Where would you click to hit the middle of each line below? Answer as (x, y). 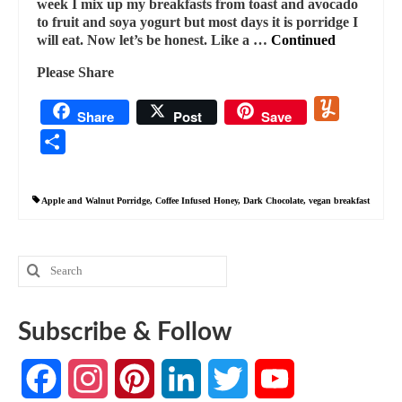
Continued (303, 39)
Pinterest (181, 378)
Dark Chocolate (273, 200)
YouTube (322, 378)
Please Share (75, 72)
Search (38, 263)
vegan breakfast (339, 200)
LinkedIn (230, 378)
